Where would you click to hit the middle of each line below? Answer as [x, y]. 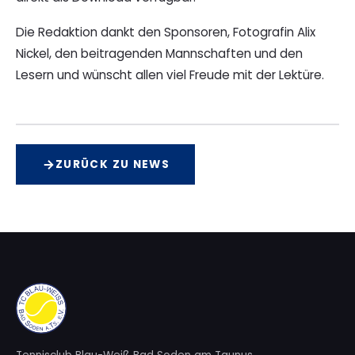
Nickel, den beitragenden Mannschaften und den [159, 54]
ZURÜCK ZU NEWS [113, 165]
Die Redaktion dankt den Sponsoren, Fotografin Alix [166, 32]
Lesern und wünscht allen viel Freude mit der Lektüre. [170, 75]
